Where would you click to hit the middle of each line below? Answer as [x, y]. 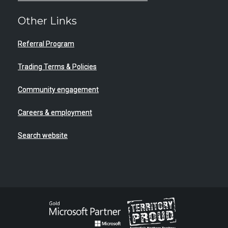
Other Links [47, 21]
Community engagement [58, 90]
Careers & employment [55, 112]
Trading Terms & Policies [57, 67]
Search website [43, 135]
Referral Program [46, 44]
